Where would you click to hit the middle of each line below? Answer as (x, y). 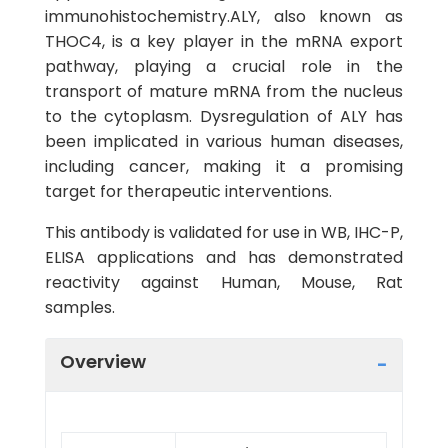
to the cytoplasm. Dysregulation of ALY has (224, 116)
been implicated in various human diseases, (224, 141)
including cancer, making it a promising (224, 166)
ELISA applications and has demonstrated (224, 257)
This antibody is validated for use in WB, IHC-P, (224, 232)
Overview (103, 361)
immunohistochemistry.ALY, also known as (224, 16)
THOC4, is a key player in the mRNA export (224, 41)
